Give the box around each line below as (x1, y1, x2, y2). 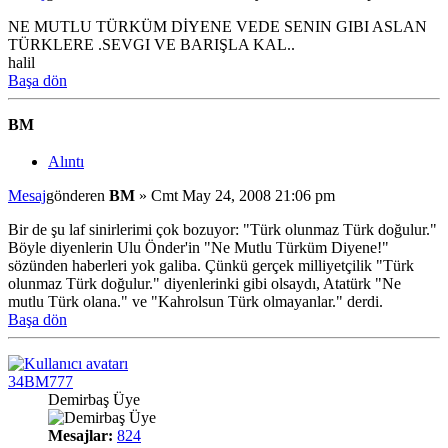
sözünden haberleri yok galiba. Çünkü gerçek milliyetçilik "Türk (8, 256, 414, 274)
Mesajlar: (48, 426, 113, 444)
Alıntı (48, 152, 84, 170)
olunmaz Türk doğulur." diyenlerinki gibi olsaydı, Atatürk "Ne (8, 274, 401, 292)
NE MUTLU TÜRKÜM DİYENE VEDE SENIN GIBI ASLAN (8, 18, 427, 36)
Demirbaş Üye (48, 390, 140, 408)
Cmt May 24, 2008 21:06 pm (151, 186, 335, 204)
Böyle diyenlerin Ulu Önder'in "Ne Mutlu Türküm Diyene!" (8, 238, 389, 256)
